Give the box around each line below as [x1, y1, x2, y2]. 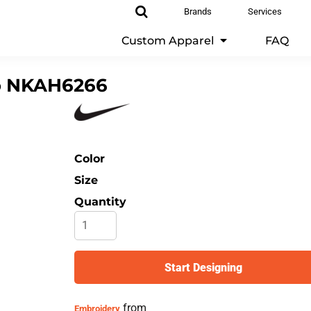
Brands [184, 6, 212, 17]
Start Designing [165, 261, 243, 275]
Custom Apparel [121, 33, 217, 47]
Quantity [74, 194, 127, 208]
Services [248, 6, 282, 17]
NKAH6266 [6, 74, 108, 96]
